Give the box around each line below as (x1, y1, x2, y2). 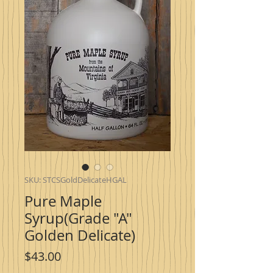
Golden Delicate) (24, 225, 135, 246)
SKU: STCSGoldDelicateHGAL (24, 174, 127, 186)
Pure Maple (24, 191, 102, 211)
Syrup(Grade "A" (24, 208, 132, 229)
